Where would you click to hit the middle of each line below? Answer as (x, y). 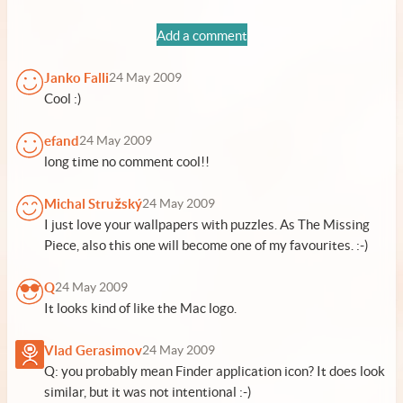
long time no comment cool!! (127, 161)
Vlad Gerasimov (93, 350)
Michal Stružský (93, 204)
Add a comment (201, 36)
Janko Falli (76, 78)
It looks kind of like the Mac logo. (140, 308)
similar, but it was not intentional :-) (148, 392)
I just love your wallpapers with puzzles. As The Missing (207, 224)
